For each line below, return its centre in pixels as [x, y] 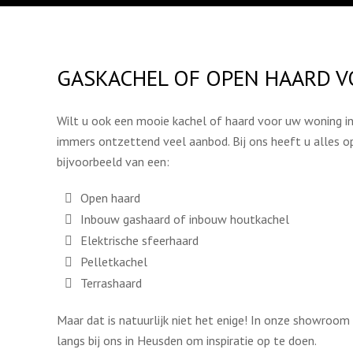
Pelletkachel [114, 262]
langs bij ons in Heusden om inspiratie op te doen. [187, 340]
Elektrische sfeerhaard [139, 240]
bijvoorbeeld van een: [113, 162]
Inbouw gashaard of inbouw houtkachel [185, 219]
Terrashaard [111, 283]
